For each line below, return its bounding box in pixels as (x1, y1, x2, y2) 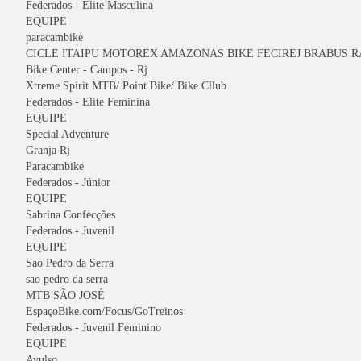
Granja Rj (26, 144, 70, 156)
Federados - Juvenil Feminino (26, 322, 161, 334)
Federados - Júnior (26, 176, 110, 189)
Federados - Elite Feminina (26, 96, 150, 108)
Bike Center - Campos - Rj (26, 64, 147, 76)
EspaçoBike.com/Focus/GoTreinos (26, 305, 183, 317)
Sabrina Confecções (26, 209, 115, 221)
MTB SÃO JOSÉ (26, 289, 105, 301)
